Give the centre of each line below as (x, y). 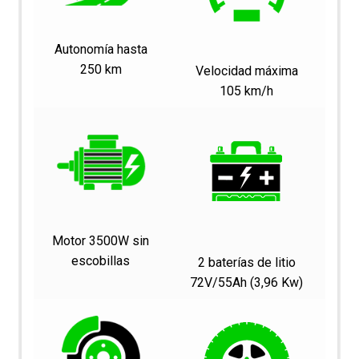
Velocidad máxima (246, 71)
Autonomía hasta (101, 49)
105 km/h (247, 91)
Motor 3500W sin (101, 240)
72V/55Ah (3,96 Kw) (247, 282)
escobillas (101, 260)
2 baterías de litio (246, 262)
